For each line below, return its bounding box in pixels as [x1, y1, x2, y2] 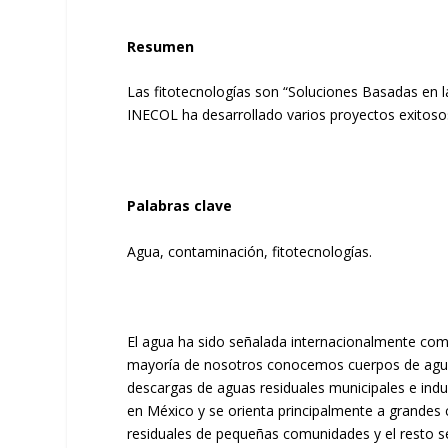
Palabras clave [127, 196, 233, 216]
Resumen [127, 37, 195, 56]
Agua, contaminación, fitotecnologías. [127, 241, 373, 261]
